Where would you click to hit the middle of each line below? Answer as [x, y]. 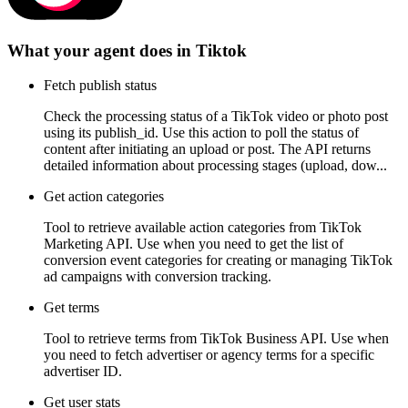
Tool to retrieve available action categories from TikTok [203, 228]
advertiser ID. [83, 372]
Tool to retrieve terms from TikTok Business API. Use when [216, 339]
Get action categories [104, 197]
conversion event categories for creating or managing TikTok [218, 260]
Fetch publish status [100, 86]
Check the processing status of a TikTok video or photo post [216, 117]
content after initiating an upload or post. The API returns [207, 149]
